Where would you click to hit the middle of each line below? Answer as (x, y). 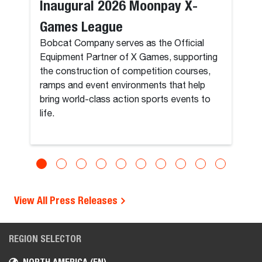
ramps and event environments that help (123, 86)
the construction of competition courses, (125, 72)
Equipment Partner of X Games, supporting (129, 58)
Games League (82, 26)
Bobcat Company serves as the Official (122, 44)
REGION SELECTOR (45, 239)
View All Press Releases (67, 200)
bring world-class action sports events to (125, 100)
